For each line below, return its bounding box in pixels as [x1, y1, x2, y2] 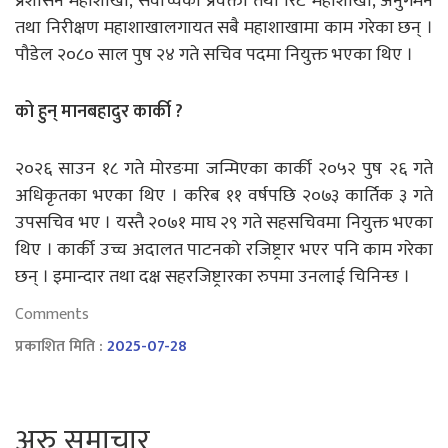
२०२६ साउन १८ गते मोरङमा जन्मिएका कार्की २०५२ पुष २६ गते [15, 153, 433, 184]
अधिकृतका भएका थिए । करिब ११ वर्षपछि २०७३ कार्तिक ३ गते [15, 180, 433, 211]
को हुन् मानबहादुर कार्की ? [15, 96, 183, 127]
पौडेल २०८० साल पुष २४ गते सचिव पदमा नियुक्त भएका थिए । [15, 39, 413, 70]
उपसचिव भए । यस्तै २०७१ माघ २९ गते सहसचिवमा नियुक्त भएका [15, 207, 433, 238]
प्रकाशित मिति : [15, 332, 107, 360]
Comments [15, 300, 89, 328]
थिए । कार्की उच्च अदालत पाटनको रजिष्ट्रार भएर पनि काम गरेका [15, 234, 433, 265]
